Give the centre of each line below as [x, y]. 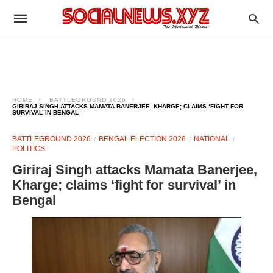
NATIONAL [212, 139]
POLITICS [29, 149]
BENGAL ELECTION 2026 [142, 139]
